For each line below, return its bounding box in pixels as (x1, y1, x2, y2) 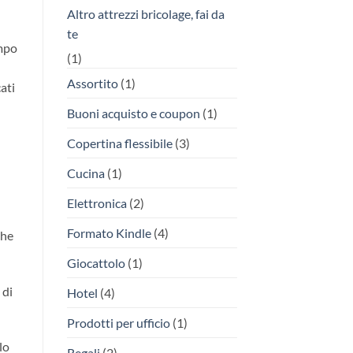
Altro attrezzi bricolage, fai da (66, 6, 225, 21)
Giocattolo (66, 255, 125, 270)
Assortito (66, 75, 118, 91)
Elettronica (66, 195, 127, 210)
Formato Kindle (66, 225, 151, 240)
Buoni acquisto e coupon (66, 105, 200, 121)
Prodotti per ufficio (66, 314, 170, 330)
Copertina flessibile (66, 135, 173, 150)
